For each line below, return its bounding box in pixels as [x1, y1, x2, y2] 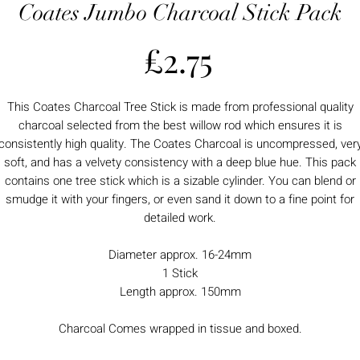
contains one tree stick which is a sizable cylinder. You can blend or [4, 171, 356, 190]
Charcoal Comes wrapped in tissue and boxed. [58, 319, 302, 337]
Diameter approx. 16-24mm [108, 245, 252, 264]
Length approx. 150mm [119, 282, 241, 301]
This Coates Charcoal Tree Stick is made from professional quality [6, 97, 354, 116]
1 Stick [162, 264, 198, 282]
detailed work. [144, 208, 216, 227]
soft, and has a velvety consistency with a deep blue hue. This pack [4, 153, 356, 171]
